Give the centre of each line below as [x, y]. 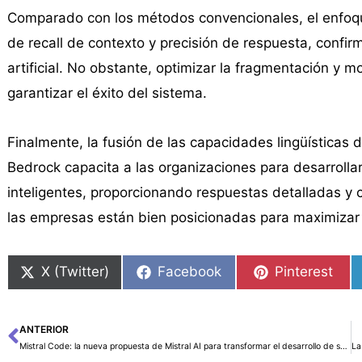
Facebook [190, 272]
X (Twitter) [75, 272]
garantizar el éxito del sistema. [107, 93]
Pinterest [304, 272]
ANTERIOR [44, 329]
